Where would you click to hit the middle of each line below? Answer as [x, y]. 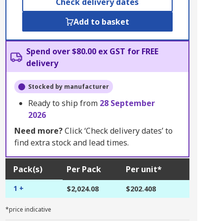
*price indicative [28, 209]
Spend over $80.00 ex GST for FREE [92, 51]
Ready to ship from [64, 103]
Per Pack [84, 169]
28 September [127, 103]
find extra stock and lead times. [71, 143]
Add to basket [101, 22]
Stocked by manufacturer [68, 87]
